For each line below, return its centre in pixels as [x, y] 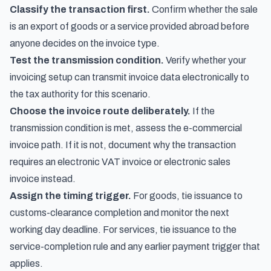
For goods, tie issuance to [187, 196]
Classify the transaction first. [80, 9]
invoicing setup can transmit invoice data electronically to [129, 77]
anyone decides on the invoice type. [85, 43]
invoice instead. [43, 179]
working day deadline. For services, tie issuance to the [123, 230]
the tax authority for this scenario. [80, 94]
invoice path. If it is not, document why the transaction [123, 145]
